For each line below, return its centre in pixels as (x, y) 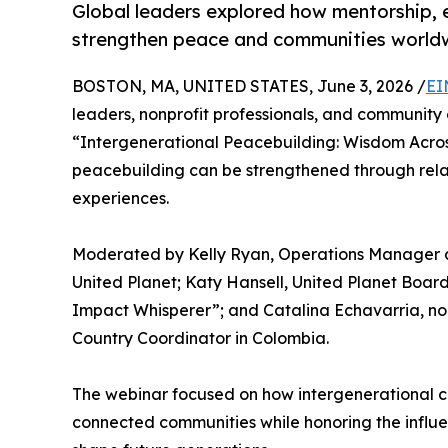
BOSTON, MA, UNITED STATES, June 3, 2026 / (249, 86)
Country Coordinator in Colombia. (200, 338)
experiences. (120, 198)
